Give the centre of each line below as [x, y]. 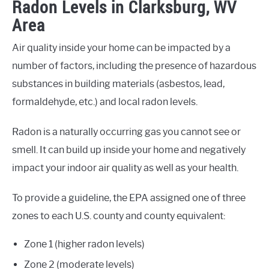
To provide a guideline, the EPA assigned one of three [129, 198]
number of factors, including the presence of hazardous [134, 65]
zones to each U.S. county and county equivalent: [119, 216]
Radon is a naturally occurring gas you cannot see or [126, 131]
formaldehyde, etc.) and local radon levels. [105, 101]
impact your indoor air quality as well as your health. [125, 168]
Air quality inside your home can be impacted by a [121, 47]
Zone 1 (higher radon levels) [84, 244]
